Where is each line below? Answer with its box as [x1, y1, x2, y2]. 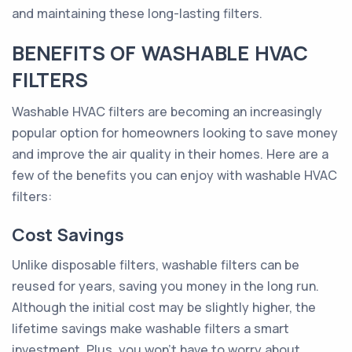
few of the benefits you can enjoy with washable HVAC [12, 167, 337, 184]
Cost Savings [12, 223, 124, 247]
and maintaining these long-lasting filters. [12, 5, 262, 22]
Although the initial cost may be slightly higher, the [12, 299, 316, 316]
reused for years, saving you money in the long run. [12, 277, 319, 295]
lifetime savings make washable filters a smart [12, 320, 289, 337]
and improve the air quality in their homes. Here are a [12, 145, 328, 163]
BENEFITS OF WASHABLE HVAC [12, 39, 308, 67]
